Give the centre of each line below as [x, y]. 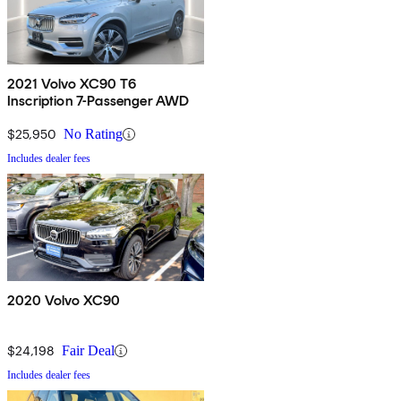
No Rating [93, 134]
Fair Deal [88, 351]
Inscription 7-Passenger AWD [98, 101]
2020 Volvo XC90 [64, 301]
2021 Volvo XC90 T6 [72, 84]
